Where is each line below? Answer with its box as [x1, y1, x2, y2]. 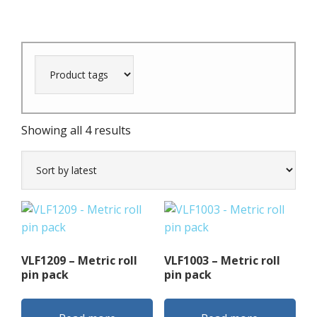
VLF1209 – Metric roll [21, 253, 137, 268]
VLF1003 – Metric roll [163, 253, 280, 268]
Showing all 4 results [21, 122, 131, 138]
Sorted [130, 122, 166, 137]
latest [130, 157, 160, 173]
